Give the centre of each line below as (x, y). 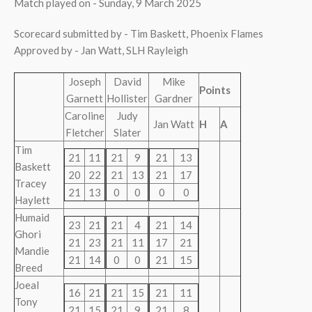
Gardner (174, 98)
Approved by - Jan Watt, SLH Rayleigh (101, 50)
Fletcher (85, 132)
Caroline (85, 116)
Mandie (32, 251)
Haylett (32, 200)
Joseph (85, 81)
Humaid (32, 217)
